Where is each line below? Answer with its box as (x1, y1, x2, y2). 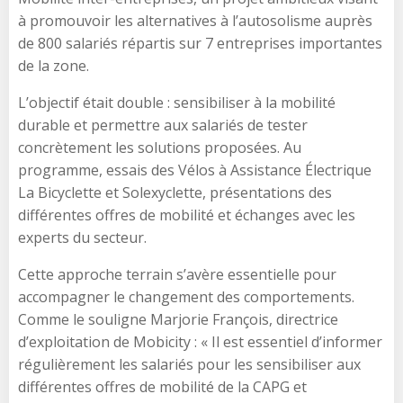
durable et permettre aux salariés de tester (18, 114, 308, 135)
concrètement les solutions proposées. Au (18, 137, 301, 157)
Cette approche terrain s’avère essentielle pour (18, 264, 336, 284)
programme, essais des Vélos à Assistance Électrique (18, 159, 372, 180)
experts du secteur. (18, 227, 147, 247)
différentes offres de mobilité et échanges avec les (18, 204, 355, 225)
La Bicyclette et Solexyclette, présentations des (18, 182, 332, 202)
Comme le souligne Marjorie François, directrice (18, 309, 338, 329)
